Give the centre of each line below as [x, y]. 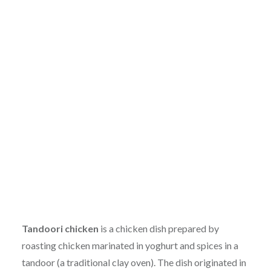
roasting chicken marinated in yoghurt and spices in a [130, 246]
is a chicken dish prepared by [158, 229]
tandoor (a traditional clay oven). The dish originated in [134, 263]
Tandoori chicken [60, 229]
